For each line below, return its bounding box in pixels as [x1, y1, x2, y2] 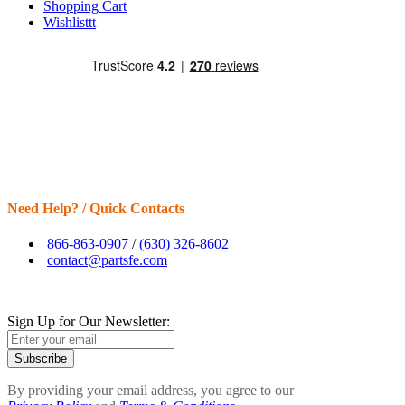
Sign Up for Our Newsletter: [7, 313, 170, 329]
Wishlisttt [43, 14, 96, 31]
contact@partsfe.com [47, 251, 167, 268]
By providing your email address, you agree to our [7, 381, 294, 398]
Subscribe [14, 351, 67, 365]
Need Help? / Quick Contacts [7, 200, 184, 216]
